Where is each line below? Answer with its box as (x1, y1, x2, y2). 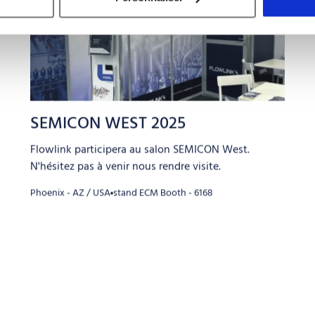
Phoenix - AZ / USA (30, 185, 110, 199)
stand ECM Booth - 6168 (112, 185, 213, 199)
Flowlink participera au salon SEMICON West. (30, 141, 250, 156)
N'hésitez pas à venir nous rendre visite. (30, 157, 221, 173)
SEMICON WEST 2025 (30, 110, 186, 134)
